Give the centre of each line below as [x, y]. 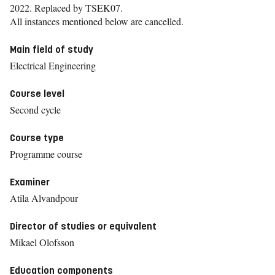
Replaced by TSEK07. [79, 8]
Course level [37, 94]
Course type [37, 138]
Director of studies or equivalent [83, 226]
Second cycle [35, 110]
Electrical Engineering [53, 65]
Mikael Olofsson [42, 242]
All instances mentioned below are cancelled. [97, 21]
